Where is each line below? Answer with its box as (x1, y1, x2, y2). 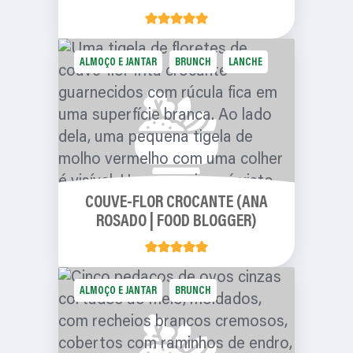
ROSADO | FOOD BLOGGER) (96, 213, 257, 231)
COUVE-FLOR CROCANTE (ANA (85, 194, 268, 212)
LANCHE (228, 58, 262, 69)
